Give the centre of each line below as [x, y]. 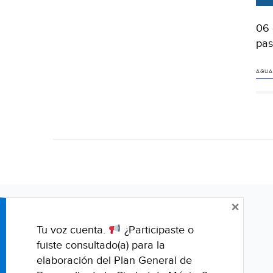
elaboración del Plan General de [114, 261]
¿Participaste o [157, 230]
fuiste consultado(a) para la [101, 245]
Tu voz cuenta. [73, 230]
